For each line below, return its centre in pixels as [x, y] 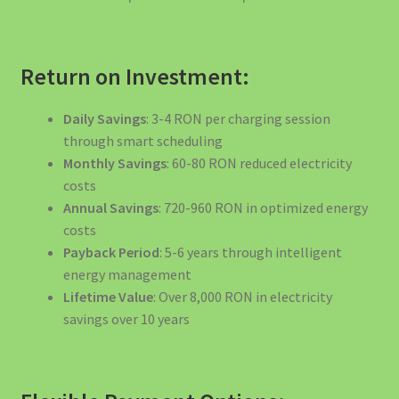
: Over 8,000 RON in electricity [242, 297]
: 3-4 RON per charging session [238, 119]
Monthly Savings [114, 163]
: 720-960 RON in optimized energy [263, 208]
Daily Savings [104, 119]
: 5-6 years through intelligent [250, 252]
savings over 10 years [126, 319]
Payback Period [111, 252]
